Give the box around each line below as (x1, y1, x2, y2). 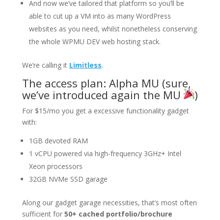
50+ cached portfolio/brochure (64, 209, 172, 219)
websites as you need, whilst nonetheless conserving (28, 24, 197, 33)
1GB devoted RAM (28, 136, 88, 145)
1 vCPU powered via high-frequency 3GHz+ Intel (28, 148, 181, 158)
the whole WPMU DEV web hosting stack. (28, 36, 161, 46)
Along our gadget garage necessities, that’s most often (22, 197, 197, 207)
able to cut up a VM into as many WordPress (28, 11, 171, 21)
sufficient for (22, 209, 64, 219)
